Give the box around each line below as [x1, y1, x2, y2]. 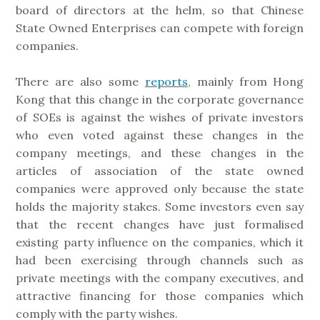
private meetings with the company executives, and [16, 271, 304, 286]
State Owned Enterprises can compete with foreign [16, 20, 304, 35]
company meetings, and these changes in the [16, 146, 304, 161]
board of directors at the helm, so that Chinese [16, 2, 304, 17]
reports [144, 74, 188, 89]
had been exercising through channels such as [16, 253, 304, 268]
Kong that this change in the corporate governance [16, 92, 304, 107]
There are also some [16, 74, 145, 89]
